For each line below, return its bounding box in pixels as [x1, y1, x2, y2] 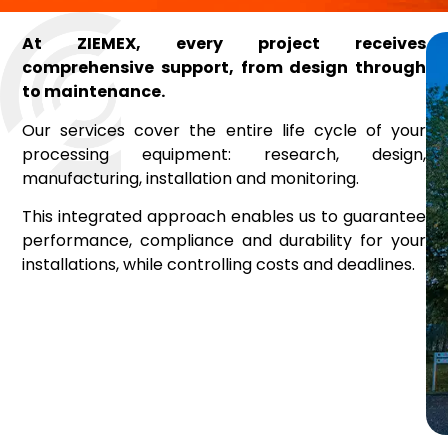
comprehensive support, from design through [22, 56, 426, 80]
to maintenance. [22, 80, 166, 104]
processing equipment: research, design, [22, 142, 426, 166]
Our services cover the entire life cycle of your [22, 118, 426, 142]
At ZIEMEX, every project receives [22, 32, 426, 56]
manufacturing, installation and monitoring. [22, 166, 360, 190]
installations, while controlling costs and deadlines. [22, 252, 416, 276]
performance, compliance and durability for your [22, 228, 426, 252]
